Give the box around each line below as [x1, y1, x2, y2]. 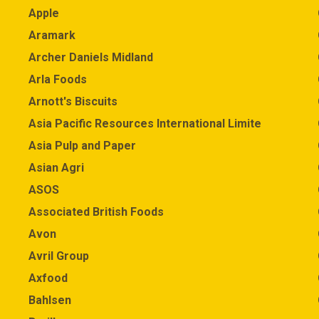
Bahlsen [28, 293, 71, 307]
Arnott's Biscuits [28, 95, 117, 108]
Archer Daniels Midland [28, 51, 153, 64]
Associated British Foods [28, 205, 164, 219]
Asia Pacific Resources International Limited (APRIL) [28, 117, 311, 130]
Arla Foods [28, 73, 87, 86]
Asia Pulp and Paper [28, 139, 136, 152]
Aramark [28, 28, 75, 42]
